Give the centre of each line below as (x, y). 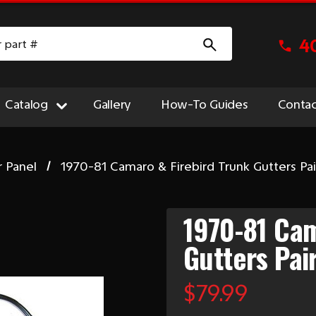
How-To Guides (205, 104)
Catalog (26, 104)
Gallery (112, 104)
